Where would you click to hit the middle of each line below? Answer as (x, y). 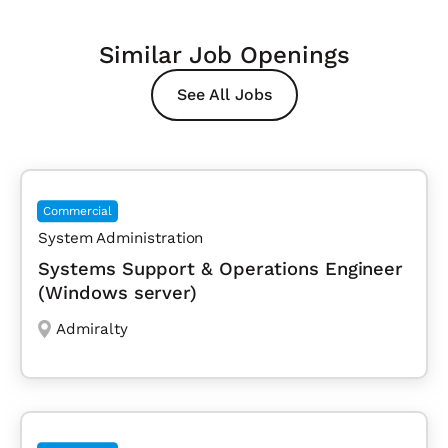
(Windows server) (118, 293)
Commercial (78, 211)
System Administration (121, 238)
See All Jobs (224, 95)
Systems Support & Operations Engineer (221, 269)
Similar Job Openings (224, 55)
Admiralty (91, 329)
